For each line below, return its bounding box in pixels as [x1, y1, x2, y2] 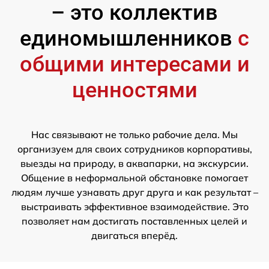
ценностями [71, 77, 198, 103]
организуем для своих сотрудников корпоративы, [17, 143, 252, 155]
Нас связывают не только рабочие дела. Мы [31, 128, 238, 141]
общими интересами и [19, 52, 250, 77]
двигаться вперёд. [91, 229, 178, 241]
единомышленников [20, 26, 238, 51]
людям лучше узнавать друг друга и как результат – [11, 186, 258, 198]
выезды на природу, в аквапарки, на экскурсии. [20, 157, 249, 169]
